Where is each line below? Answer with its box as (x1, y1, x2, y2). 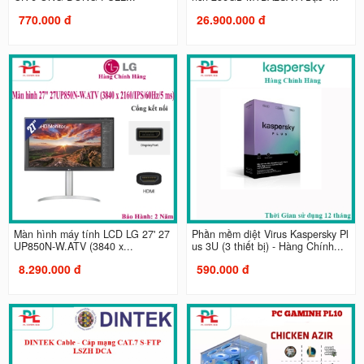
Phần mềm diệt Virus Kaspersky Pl (192, 226, 349, 241)
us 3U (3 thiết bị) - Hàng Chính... (192, 238, 344, 253)
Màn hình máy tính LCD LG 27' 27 (13, 226, 170, 241)
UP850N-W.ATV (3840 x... (13, 238, 133, 253)
